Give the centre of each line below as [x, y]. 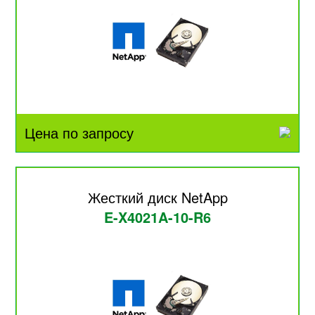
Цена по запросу [79, 133]
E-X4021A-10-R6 [157, 217]
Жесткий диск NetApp [157, 197]
